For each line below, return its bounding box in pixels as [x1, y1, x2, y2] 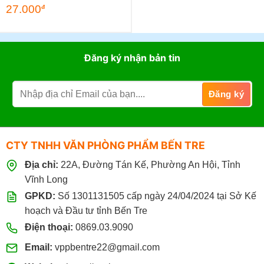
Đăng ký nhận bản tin [84, 52, 180, 64]
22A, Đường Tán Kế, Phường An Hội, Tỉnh [58, 159, 240, 170]
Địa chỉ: [24, 159, 58, 170]
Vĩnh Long [24, 174, 68, 184]
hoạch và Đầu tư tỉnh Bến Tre [24, 205, 147, 216]
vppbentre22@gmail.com [54, 242, 160, 252]
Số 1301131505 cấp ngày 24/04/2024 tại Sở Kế [55, 190, 256, 201]
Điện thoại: [24, 222, 73, 232]
